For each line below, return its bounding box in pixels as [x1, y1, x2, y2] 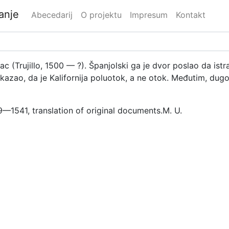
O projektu [80, 9, 122, 20]
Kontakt [175, 9, 205, 20]
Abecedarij [31, 9, 73, 20]
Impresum [129, 9, 168, 20]
